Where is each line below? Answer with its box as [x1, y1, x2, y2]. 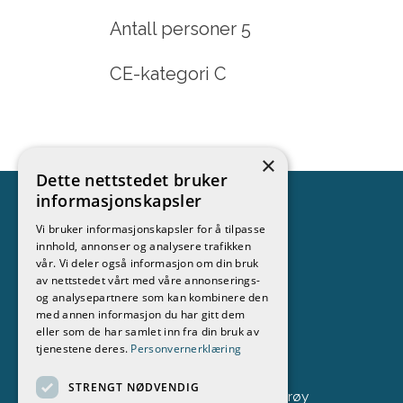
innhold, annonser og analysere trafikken [36, 238, 252, 254]
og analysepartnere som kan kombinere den [36, 290, 269, 305]
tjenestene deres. [36, 341, 131, 356]
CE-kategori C [110, 63, 227, 85]
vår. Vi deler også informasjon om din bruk [36, 255, 259, 271]
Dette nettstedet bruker [36, 169, 228, 191]
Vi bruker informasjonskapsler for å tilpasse [36, 221, 266, 237]
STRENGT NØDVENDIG [68, 379, 200, 395]
